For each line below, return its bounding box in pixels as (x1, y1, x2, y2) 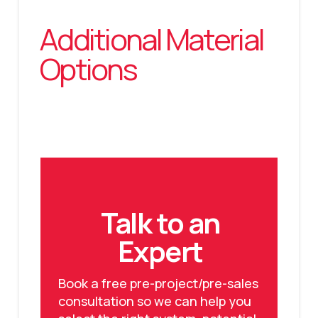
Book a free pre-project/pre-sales (57, 275, 258, 292)
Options (39, 48, 136, 89)
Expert (117, 231, 203, 270)
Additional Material (39, 18, 264, 60)
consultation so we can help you (57, 292, 251, 310)
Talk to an (100, 202, 220, 242)
